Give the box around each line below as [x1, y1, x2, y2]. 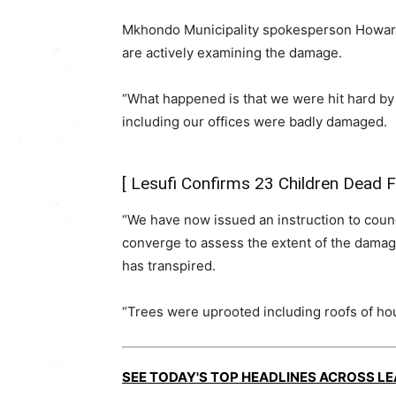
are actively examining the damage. [122, 44, 342, 62]
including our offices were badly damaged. [122, 113, 387, 131]
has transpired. [122, 257, 216, 275]
